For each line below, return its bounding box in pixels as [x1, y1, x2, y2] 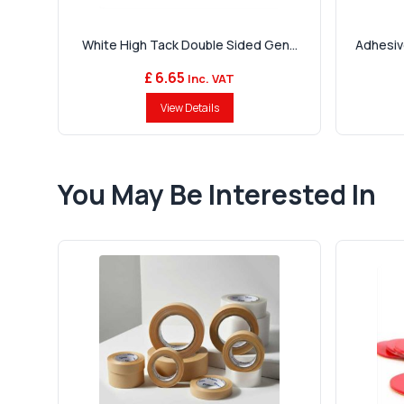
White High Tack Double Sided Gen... [81, 36, 298, 54]
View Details [160, 100, 219, 116]
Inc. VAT [188, 70, 234, 87]
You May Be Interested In [58, 176, 376, 214]
